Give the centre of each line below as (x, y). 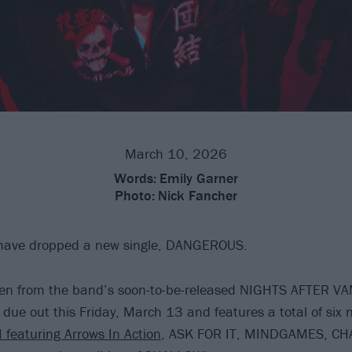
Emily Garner (199, 178)
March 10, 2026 (176, 153)
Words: (135, 178)
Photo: (135, 195)
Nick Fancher (198, 195)
